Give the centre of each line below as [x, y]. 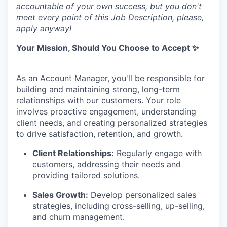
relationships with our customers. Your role [99, 100]
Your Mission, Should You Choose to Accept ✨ [107, 47]
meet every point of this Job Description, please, [110, 17]
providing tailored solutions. [86, 175]
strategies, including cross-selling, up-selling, [119, 205]
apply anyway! [44, 28]
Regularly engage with [158, 153]
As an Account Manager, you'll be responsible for [110, 78]
